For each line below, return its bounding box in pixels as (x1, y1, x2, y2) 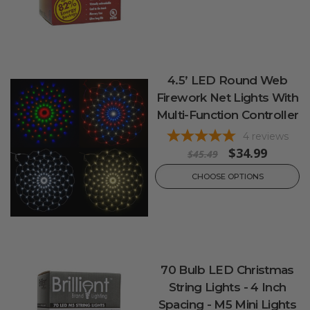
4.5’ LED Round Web (167, 73, 288, 88)
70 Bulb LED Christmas (161, 262, 294, 277)
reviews (251, 130, 289, 143)
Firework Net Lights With (156, 91, 299, 105)
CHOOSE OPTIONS (191, 172, 264, 182)
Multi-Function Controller (156, 108, 299, 122)
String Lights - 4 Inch (168, 280, 286, 294)
